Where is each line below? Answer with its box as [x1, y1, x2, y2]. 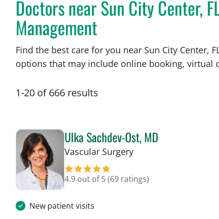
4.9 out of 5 [65, 174, 108, 185]
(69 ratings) [108, 174, 149, 185]
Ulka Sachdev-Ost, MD [65, 128, 158, 146]
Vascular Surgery [65, 146, 133, 158]
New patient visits [29, 200, 94, 212]
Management [16, 14, 97, 41]
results [67, 86, 98, 100]
